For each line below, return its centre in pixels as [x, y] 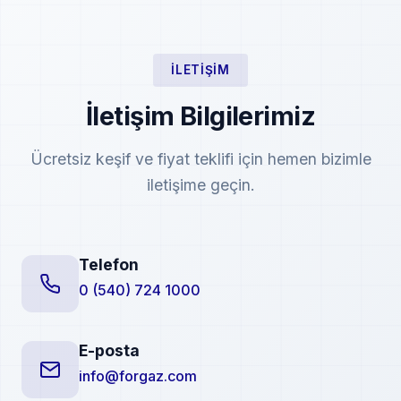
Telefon [109, 264]
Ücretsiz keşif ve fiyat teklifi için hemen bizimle [200, 159]
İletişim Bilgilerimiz [200, 116]
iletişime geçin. [200, 185]
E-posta [109, 350]
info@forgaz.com [138, 376]
